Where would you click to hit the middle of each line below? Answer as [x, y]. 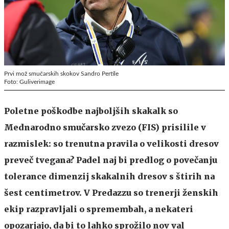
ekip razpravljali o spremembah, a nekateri [99, 209]
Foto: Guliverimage [29, 82]
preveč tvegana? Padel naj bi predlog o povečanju [111, 160]
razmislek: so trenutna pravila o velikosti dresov [111, 143]
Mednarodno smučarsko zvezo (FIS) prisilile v [105, 127]
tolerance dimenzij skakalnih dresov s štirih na [109, 176]
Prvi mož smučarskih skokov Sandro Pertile [61, 73]
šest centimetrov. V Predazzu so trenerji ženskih [111, 192]
